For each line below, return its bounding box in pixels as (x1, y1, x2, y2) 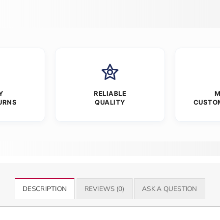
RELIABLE (94, 89, 126, 98)
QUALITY (95, 98, 125, 107)
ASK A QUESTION (141, 184, 197, 193)
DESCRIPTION (23, 184, 67, 193)
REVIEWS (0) (84, 184, 125, 193)
